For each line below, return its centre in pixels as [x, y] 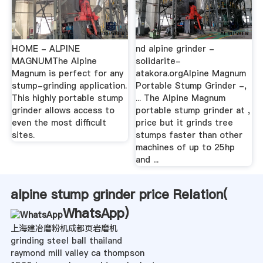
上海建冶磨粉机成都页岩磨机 [64, 229]
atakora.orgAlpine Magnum [191, 74]
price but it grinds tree [185, 123]
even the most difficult [59, 123]
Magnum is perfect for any [67, 74]
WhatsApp [93, 213]
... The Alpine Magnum [181, 98]
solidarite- [159, 61]
